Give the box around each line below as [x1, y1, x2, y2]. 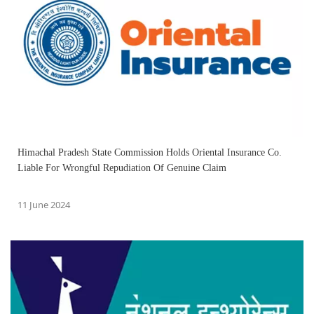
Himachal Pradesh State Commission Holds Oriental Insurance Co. [18, 146, 282, 158]
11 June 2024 [18, 198, 70, 211]
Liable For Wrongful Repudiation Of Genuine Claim [18, 162, 226, 173]
